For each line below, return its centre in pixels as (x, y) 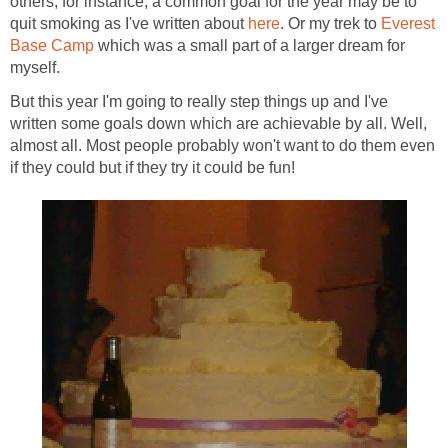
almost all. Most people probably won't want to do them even (222, 146)
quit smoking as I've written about (129, 24)
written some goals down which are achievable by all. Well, (218, 124)
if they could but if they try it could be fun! (152, 168)
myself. (35, 68)
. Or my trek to (330, 24)
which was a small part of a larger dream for (249, 46)
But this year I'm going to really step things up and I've (199, 102)
